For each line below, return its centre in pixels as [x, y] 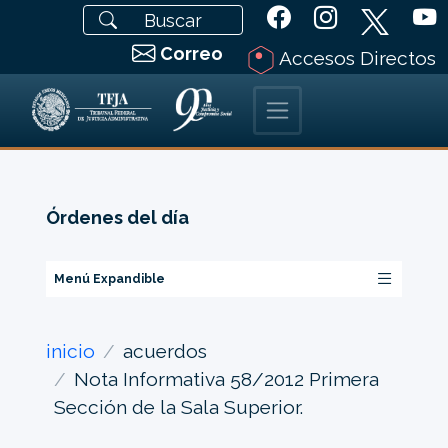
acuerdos [164, 350]
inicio [70, 350]
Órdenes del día [117, 218]
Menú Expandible [109, 279]
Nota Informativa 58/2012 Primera [226, 378]
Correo [191, 53]
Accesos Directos [355, 58]
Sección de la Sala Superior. [178, 406]
